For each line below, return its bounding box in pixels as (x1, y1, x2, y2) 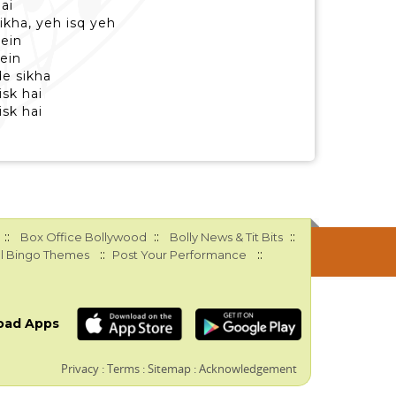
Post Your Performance (111, 247, 247, 262)
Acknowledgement (199, 361, 298, 377)
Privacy (61, 361, 100, 377)
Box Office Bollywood (19, 230, 147, 244)
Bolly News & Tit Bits (169, 230, 283, 244)
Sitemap (148, 361, 192, 377)
